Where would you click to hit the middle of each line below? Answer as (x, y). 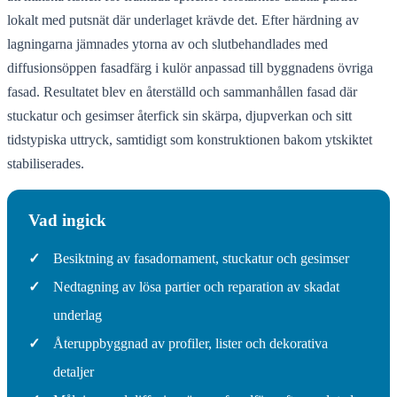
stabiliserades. (46, 163)
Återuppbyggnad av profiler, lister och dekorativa (191, 343)
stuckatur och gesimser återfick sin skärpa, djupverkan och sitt (179, 115)
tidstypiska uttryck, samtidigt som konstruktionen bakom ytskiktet (190, 139)
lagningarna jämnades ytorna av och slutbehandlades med (167, 43)
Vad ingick (67, 220)
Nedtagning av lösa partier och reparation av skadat (196, 286)
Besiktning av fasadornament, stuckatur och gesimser (201, 258)
